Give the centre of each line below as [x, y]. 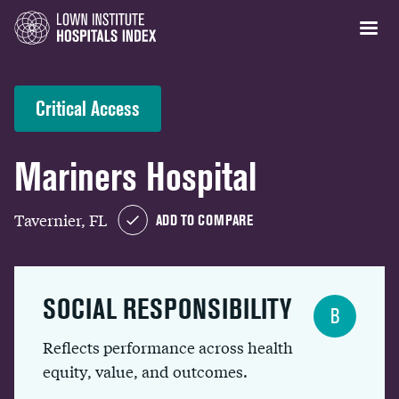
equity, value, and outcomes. [145, 371]
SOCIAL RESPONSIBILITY [167, 309]
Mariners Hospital [135, 177]
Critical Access [88, 108]
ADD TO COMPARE [204, 220]
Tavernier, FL [61, 219]
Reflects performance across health [168, 347]
